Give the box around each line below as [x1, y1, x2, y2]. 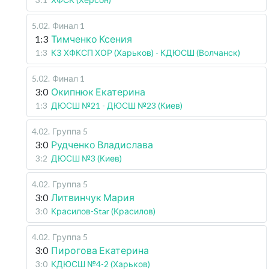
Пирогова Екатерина [51, 244, 149, 256]
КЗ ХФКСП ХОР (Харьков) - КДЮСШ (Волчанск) [51, 47, 240, 58]
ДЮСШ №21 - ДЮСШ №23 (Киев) [51, 100, 183, 110]
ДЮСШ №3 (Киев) [51, 153, 122, 163]
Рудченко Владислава [51, 138, 153, 150]
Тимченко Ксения [51, 32, 132, 44]
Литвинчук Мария [51, 191, 134, 203]
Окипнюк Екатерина [51, 85, 145, 97]
